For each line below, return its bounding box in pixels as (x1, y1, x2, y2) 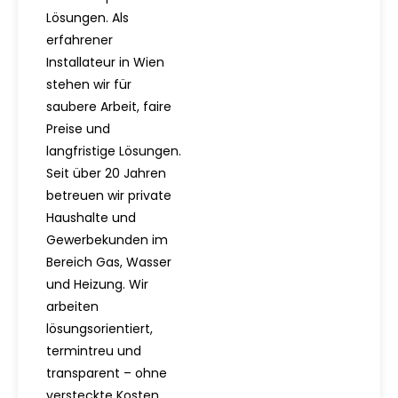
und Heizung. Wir (46, 275, 148, 293)
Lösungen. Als (46, 8, 129, 27)
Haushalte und (46, 208, 136, 227)
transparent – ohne (46, 363, 167, 382)
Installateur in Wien (46, 52, 164, 71)
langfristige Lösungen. (46, 141, 181, 160)
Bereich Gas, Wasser (46, 252, 171, 271)
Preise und (46, 119, 110, 138)
